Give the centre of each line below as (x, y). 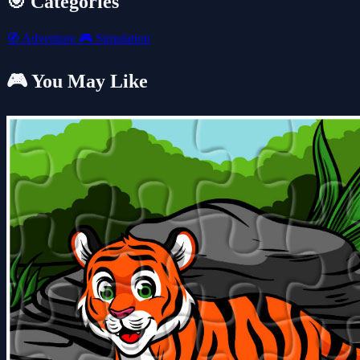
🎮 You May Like (77, 81)
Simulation (121, 38)
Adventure (49, 38)
